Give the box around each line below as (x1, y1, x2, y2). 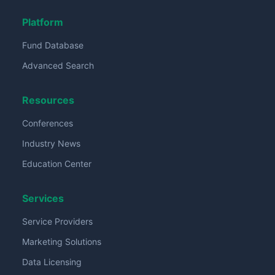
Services (22, 192, 64, 204)
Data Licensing (22, 257, 82, 267)
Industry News (22, 138, 80, 149)
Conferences (22, 118, 73, 128)
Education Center (22, 158, 91, 169)
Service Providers (22, 216, 93, 227)
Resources (22, 94, 74, 106)
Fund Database (22, 40, 83, 50)
